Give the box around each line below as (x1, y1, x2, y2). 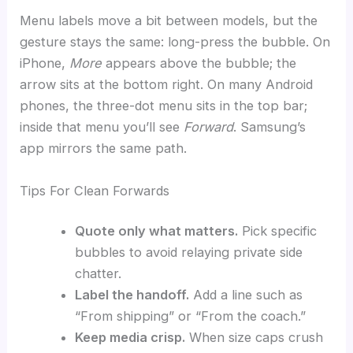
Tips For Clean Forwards (20, 182, 170, 199)
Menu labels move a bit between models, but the (20, 13, 318, 29)
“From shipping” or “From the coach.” (74, 308, 306, 325)
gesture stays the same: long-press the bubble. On (20, 34, 331, 50)
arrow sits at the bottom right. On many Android (20, 76, 314, 93)
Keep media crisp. (74, 329, 185, 346)
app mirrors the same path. (20, 140, 188, 157)
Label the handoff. (74, 287, 189, 303)
